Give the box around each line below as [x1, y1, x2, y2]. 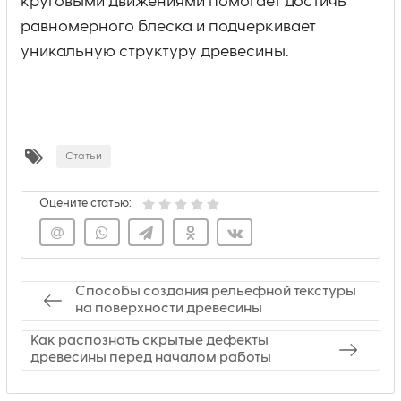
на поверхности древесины [75, 302, 262, 317]
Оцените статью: [39, 197, 132, 209]
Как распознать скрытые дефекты [30, 334, 269, 349]
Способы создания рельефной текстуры [75, 285, 356, 300]
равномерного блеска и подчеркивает [21, 18, 316, 35]
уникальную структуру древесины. [21, 43, 288, 60]
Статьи [65, 150, 102, 162]
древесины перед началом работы [30, 351, 271, 366]
